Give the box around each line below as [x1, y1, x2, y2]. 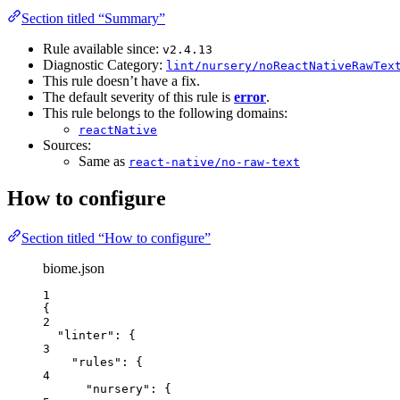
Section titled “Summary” [21, 10, 165, 26]
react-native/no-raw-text [129, 154, 300, 169]
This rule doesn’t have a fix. [43, 72, 200, 88]
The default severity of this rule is [43, 88, 234, 104]
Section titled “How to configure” [21, 230, 211, 246]
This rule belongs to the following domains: [43, 104, 287, 121]
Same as [79, 153, 129, 169]
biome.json [43, 261, 104, 277]
